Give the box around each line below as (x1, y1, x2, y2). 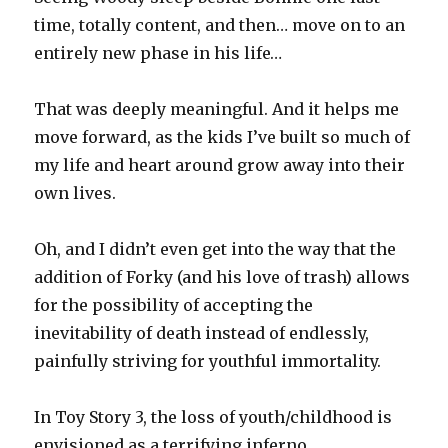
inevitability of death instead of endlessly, (34, 323, 370, 344)
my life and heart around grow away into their (34, 155, 406, 176)
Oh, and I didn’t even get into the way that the (34, 239, 397, 260)
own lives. (34, 183, 117, 204)
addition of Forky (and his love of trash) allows (34, 267, 411, 288)
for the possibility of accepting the (34, 295, 314, 316)
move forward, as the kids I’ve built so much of (34, 127, 411, 148)
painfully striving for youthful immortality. (34, 351, 382, 372)
